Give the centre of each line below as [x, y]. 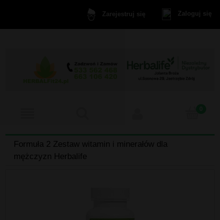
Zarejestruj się [124, 14]
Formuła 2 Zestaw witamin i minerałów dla [90, 144]
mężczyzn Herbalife [50, 156]
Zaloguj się [194, 14]
